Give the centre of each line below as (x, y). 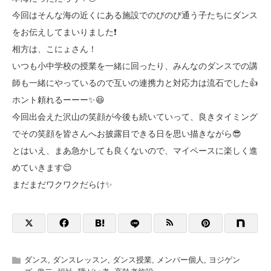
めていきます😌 (42, 168)
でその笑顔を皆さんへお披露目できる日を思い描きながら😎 (127, 134)
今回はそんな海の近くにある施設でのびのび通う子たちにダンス (135, 15)
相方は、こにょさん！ (54, 49)
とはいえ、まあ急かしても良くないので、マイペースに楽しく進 (135, 151)
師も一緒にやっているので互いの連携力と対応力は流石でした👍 (135, 83)
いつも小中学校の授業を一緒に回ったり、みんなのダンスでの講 (135, 66)
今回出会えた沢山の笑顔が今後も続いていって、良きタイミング (135, 117)
